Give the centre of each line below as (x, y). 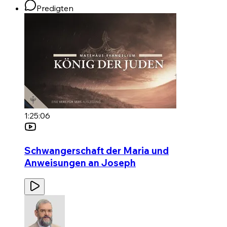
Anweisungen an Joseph (80, 162)
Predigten (55, 8)
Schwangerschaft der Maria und (97, 150)
